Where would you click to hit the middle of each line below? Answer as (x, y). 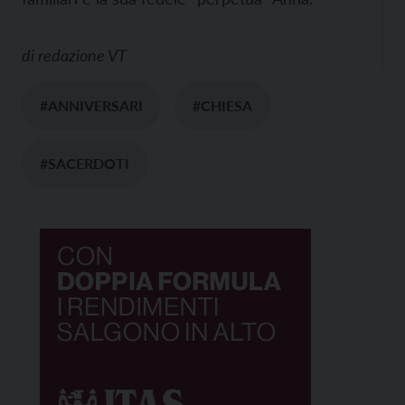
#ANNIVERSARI (91, 105)
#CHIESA (222, 105)
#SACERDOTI (85, 163)
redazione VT (82, 55)
